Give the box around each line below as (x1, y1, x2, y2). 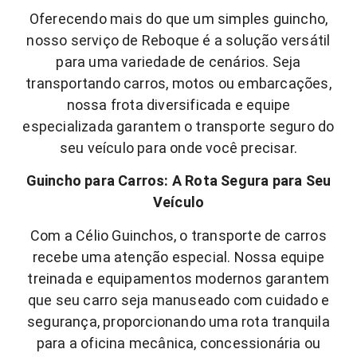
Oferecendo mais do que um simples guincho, (29, 10, 328, 27)
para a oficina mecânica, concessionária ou (36, 334, 321, 351)
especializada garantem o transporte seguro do (22, 117, 335, 135)
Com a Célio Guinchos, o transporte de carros (30, 226, 327, 244)
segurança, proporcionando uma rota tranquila (27, 312, 330, 330)
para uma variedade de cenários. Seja (56, 53, 301, 70)
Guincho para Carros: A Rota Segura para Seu (25, 172, 331, 190)
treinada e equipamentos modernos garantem (27, 269, 330, 287)
